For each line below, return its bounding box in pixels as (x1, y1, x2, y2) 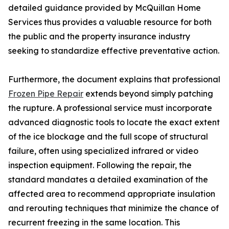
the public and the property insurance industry (8, 31, 190, 42)
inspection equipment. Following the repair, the (8, 160, 192, 171)
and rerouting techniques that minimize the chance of (8, 203, 219, 214)
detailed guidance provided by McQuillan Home (8, 3, 201, 13)
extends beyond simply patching (83, 88, 213, 99)
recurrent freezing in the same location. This (8, 217, 180, 228)
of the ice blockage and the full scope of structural (8, 131, 208, 142)
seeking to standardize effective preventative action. (8, 45, 219, 56)
